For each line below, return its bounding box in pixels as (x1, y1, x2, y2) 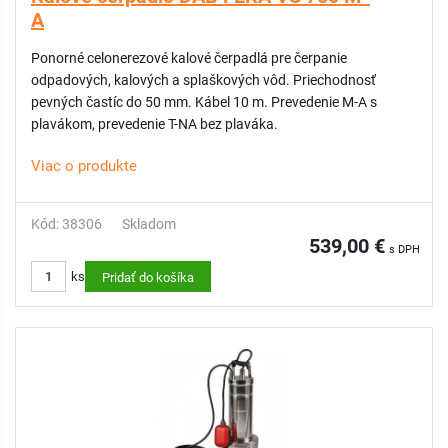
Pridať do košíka (102, 270, 194, 285)
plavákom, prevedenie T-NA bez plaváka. (31, 116, 278, 132)
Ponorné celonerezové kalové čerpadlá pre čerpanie (31, 50, 347, 66)
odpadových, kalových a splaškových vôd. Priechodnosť (31, 72, 376, 88)
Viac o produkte (31, 157, 137, 175)
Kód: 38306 (31, 216, 102, 232)
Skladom (122, 216, 176, 232)
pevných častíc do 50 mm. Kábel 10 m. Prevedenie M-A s (31, 94, 377, 110)
